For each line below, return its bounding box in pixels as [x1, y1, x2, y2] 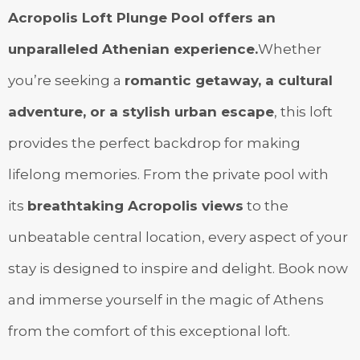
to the [243, 197, 288, 214]
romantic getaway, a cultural [125, 72, 333, 88]
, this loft [274, 103, 333, 120]
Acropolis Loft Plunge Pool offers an [8, 9, 276, 26]
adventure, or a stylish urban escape [8, 103, 274, 120]
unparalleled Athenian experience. [8, 40, 258, 57]
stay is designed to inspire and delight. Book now [8, 260, 348, 276]
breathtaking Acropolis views [27, 197, 243, 214]
